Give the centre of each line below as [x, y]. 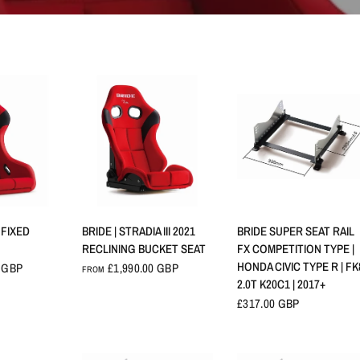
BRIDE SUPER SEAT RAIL [296, 231]
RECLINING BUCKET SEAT [143, 248]
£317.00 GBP [268, 303]
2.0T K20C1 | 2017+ [282, 284]
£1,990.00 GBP [141, 268]
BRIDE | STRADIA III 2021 [138, 231]
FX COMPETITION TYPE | [296, 248]
